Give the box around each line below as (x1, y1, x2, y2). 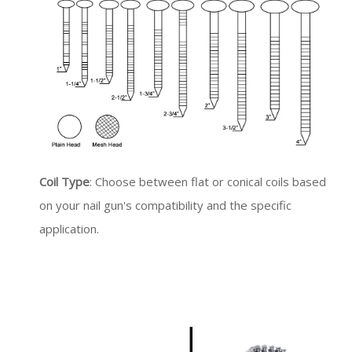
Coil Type (39, 174, 90, 190)
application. (39, 221, 99, 237)
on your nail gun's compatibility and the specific (39, 197, 291, 214)
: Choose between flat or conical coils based (90, 174, 326, 190)
